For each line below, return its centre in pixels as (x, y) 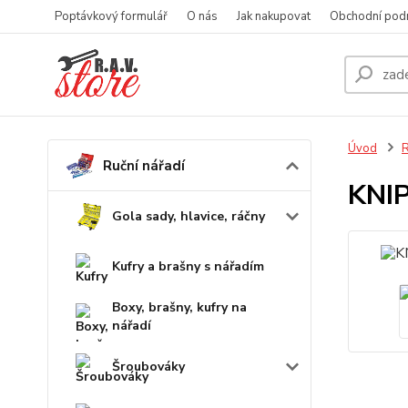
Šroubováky (148, 366)
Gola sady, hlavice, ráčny (189, 216)
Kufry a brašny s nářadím (188, 266)
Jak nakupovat (274, 16)
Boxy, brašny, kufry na (179, 307)
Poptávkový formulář (111, 16)
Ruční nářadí (144, 165)
